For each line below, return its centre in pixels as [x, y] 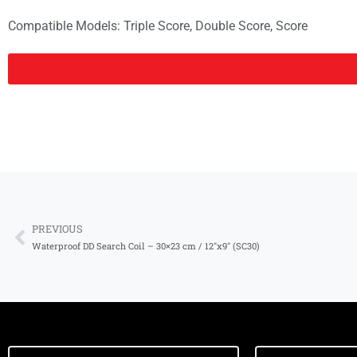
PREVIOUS [57, 229]
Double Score [233, 26]
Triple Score [157, 26]
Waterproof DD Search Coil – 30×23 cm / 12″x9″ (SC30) [146, 246]
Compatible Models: [66, 26]
